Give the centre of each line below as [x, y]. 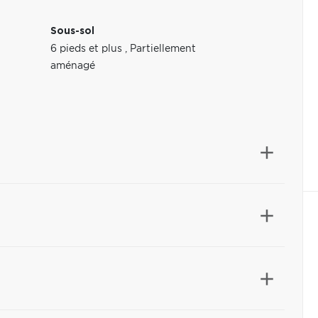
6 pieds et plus [88, 49]
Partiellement [163, 49]
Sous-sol [73, 31]
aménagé [73, 66]
